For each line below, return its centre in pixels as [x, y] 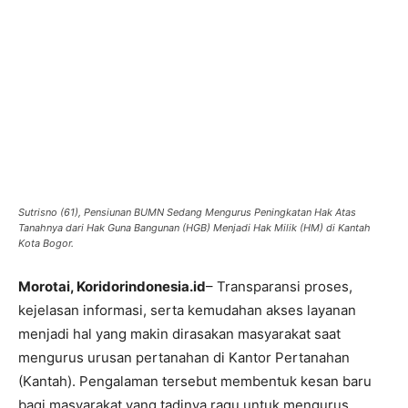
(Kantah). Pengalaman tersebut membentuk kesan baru [195, 381]
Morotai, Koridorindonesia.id [112, 286]
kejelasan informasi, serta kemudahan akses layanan [187, 310]
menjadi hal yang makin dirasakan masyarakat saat [179, 333]
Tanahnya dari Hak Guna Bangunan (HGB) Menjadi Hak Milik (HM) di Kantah [194, 227]
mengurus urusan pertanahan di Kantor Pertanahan [184, 357]
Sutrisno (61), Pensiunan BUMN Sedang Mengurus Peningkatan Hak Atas [187, 212]
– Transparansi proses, [279, 286]
